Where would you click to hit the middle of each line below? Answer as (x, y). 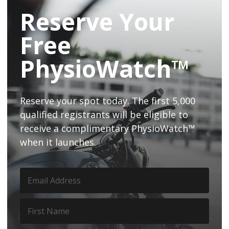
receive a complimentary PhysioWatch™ (108, 128)
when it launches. (58, 142)
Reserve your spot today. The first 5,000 (108, 100)
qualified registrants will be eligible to (104, 114)
